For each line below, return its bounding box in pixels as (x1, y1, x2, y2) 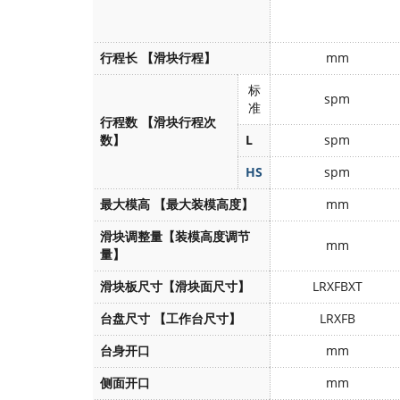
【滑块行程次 (141, 113, 216, 130)
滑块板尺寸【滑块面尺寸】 (100, 278, 250, 295)
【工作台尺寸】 (154, 310, 241, 327)
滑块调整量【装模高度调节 (100, 228, 250, 245)
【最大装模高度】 (154, 196, 254, 212)
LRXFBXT (312, 278, 362, 295)
